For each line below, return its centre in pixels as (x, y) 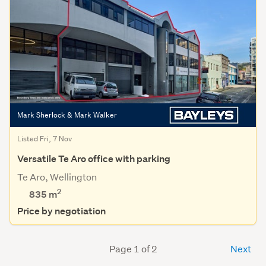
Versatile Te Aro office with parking (94, 159)
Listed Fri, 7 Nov (45, 138)
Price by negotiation (61, 211)
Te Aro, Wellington (57, 176)
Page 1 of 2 (133, 248)
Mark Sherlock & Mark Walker (67, 115)
